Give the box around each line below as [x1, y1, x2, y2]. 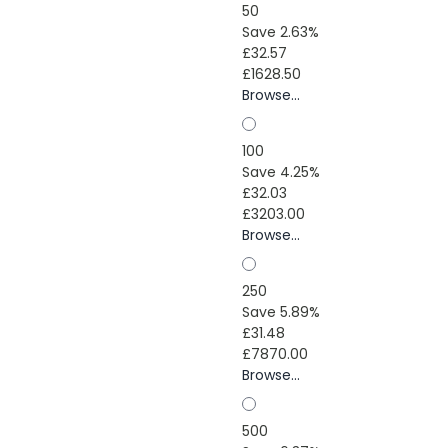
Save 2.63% [241, 22, 319, 42]
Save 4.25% [241, 162, 320, 182]
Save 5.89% [241, 302, 320, 322]
